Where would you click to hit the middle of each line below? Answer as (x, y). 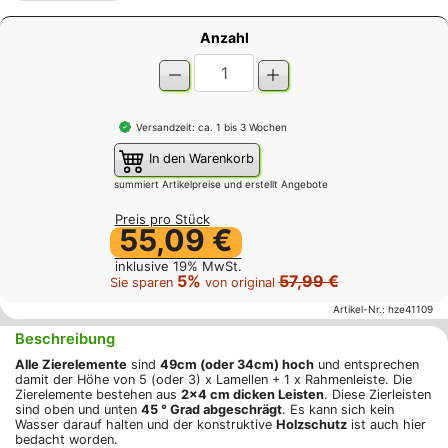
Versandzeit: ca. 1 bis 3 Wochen (211, 126)
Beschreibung (65, 338)
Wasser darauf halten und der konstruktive (145, 425)
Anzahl (224, 37)
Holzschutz (311, 425)
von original (239, 282)
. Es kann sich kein (338, 410)
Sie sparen (143, 282)
